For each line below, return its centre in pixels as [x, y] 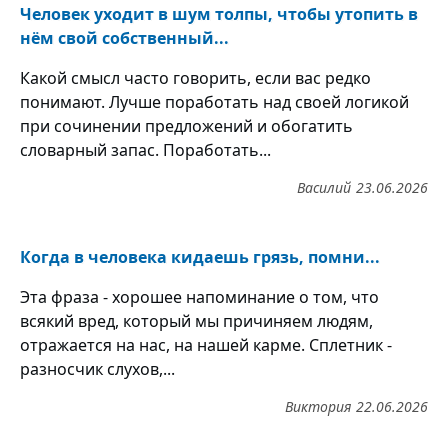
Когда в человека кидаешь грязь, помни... [200, 257]
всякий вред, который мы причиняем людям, [196, 321]
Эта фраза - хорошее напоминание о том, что [199, 297]
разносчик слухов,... [97, 369]
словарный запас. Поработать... [145, 150]
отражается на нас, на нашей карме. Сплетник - [206, 345]
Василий [324, 188]
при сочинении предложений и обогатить [186, 126]
